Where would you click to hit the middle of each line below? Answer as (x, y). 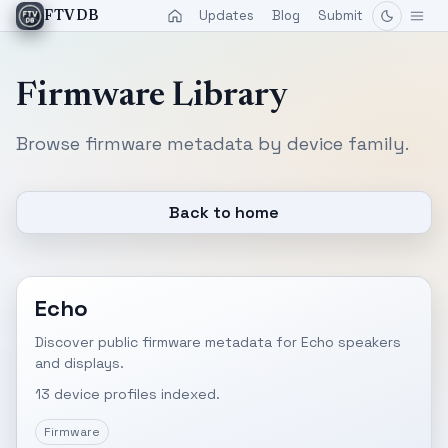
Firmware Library (152, 97)
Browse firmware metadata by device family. (212, 143)
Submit (340, 15)
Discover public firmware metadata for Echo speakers (218, 342)
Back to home (224, 212)
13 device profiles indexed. (127, 394)
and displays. (79, 363)
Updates (226, 15)
